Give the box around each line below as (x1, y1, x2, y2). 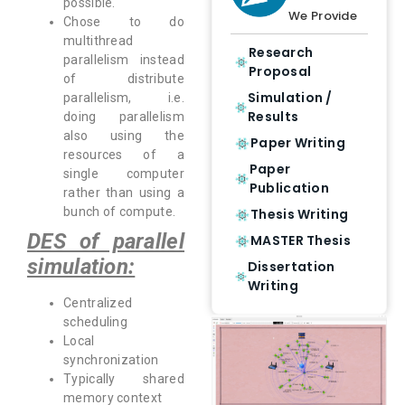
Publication (249, 179, 330, 197)
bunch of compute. (63, 204, 176, 220)
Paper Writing (250, 134, 345, 152)
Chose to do (63, 14, 184, 30)
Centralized (63, 296, 133, 311)
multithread (63, 33, 134, 49)
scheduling (63, 315, 127, 330)
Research (248, 43, 314, 61)
